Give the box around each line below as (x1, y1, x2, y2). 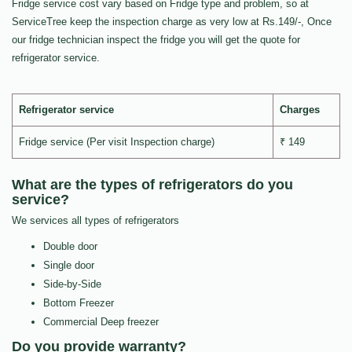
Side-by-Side (43, 278, 101, 291)
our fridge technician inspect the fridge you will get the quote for (12, 34, 300, 46)
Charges (280, 104, 320, 116)
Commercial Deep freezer (43, 316, 159, 328)
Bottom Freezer (43, 297, 114, 310)
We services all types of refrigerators (12, 214, 179, 227)
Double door (43, 240, 97, 253)
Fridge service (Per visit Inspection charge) (19, 136, 214, 148)
